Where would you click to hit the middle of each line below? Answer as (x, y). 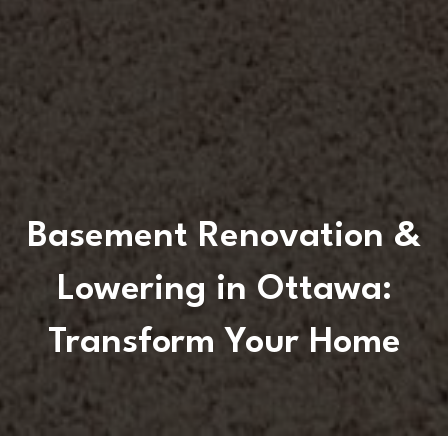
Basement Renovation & (224, 236)
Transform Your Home (224, 342)
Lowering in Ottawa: (224, 289)
